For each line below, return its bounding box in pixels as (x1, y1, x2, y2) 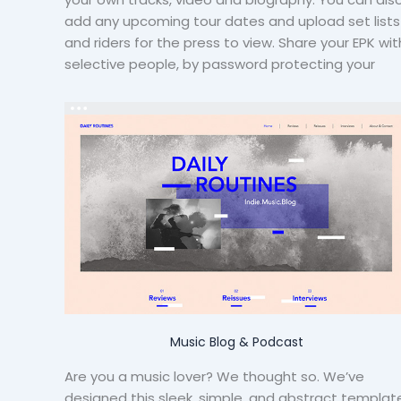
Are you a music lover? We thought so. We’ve (64, 367, 364, 387)
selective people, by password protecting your (64, 55, 375, 74)
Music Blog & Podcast (169, 333, 303, 352)
